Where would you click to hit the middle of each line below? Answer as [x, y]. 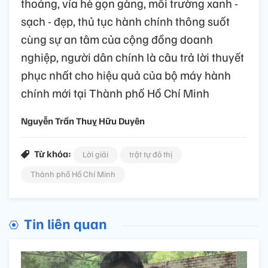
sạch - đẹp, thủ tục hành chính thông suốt [125, 21]
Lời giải [95, 154]
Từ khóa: [53, 154]
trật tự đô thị [151, 154]
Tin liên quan [66, 223]
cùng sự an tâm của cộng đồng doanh [117, 39]
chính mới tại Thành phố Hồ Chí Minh [115, 93]
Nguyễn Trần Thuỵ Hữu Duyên [83, 121]
